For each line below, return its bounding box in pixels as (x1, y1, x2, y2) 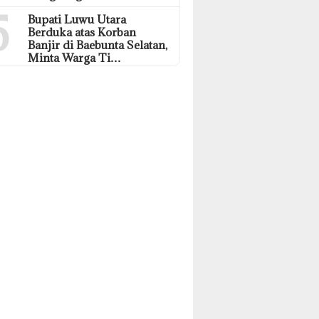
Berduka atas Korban (28, 24, 137, 39)
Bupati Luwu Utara (28, 11, 127, 26)
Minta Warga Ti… (28, 50, 122, 65)
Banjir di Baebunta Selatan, (28, 37, 168, 52)
